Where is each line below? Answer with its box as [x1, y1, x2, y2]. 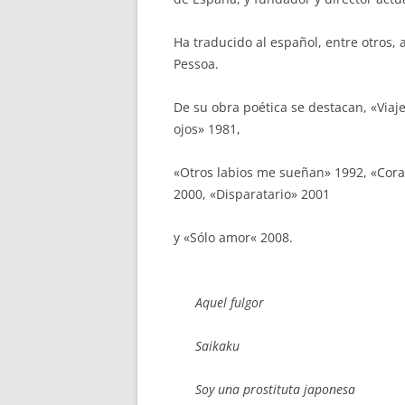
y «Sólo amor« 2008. [174, 229, 293, 246]
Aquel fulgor [195, 294, 264, 311]
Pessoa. [174, 55, 219, 72]
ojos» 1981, [174, 120, 240, 137]
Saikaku [195, 337, 240, 354]
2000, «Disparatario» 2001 [174, 185, 330, 202]
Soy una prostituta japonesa [195, 381, 355, 398]
